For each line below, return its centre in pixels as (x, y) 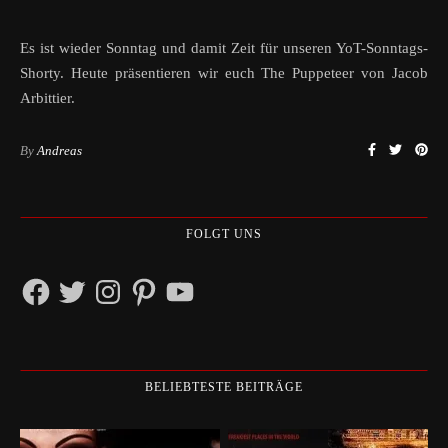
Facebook (49, 281)
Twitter (76, 281)
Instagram (122, 281)
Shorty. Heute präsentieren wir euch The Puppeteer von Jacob (224, 72)
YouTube (191, 281)
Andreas (59, 150)
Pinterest (153, 281)
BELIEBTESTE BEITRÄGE (224, 387)
